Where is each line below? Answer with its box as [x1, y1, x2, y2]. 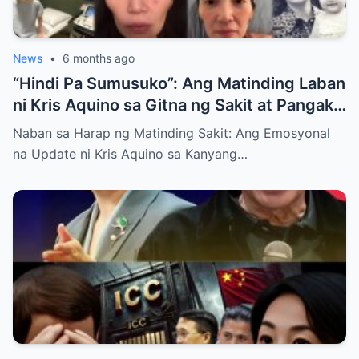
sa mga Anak [13, 116, 111, 136]
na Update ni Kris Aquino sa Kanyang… [13, 145, 248, 162]
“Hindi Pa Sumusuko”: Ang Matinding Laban [13, 73, 345, 93]
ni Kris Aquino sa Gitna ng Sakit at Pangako [13, 95, 343, 115]
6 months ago [63, 50, 135, 65]
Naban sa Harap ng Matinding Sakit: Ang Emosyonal [13, 124, 330, 141]
